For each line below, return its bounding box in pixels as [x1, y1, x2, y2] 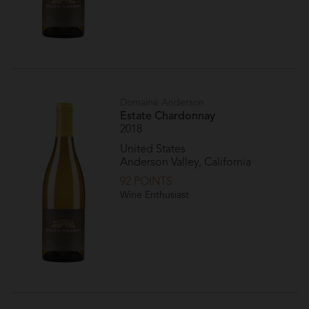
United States [120, 143, 186, 155]
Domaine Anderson [120, 98, 205, 108]
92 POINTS [120, 177, 173, 188]
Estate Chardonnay [120, 111, 216, 123]
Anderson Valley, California [120, 157, 252, 168]
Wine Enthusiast [120, 190, 190, 201]
